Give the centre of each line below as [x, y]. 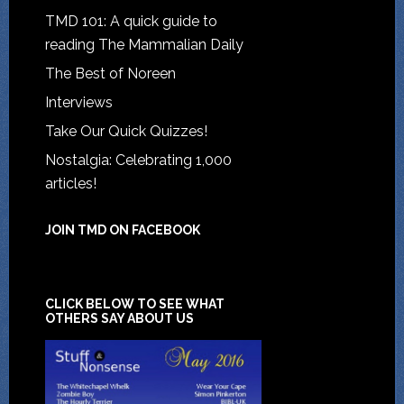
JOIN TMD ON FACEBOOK [122, 230]
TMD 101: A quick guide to [131, 21]
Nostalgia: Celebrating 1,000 [138, 160]
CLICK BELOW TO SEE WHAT [134, 303]
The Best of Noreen [110, 73]
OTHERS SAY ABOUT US [119, 318]
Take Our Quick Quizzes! [126, 131]
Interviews [78, 102]
